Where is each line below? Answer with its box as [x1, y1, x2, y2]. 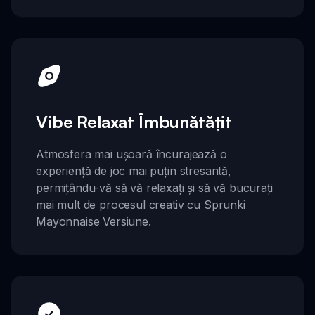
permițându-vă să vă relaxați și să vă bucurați [36, 181, 273, 195]
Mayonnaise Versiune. [36, 214, 151, 229]
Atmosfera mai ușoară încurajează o [36, 147, 227, 162]
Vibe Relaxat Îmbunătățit [36, 111, 233, 133]
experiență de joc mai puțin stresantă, [36, 164, 231, 179]
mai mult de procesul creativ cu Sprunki [36, 198, 245, 212]
